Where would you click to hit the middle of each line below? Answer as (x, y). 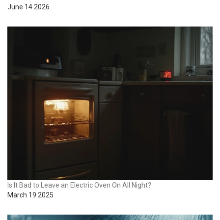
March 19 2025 (30, 195)
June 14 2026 (28, 7)
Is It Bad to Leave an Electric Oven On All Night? (79, 185)
